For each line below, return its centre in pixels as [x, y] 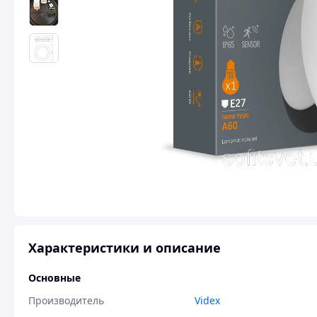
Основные [54, 278]
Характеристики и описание [125, 248]
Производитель [66, 300]
